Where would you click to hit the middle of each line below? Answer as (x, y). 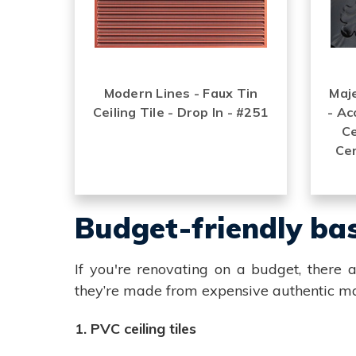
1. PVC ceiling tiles (136, 328)
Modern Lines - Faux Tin (181, 93)
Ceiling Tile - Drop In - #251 (181, 112)
